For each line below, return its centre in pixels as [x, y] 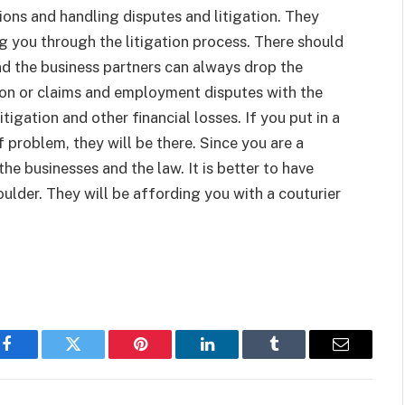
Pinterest [167, 358]
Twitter [95, 358]
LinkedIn [235, 358]
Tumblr [297, 358]
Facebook [37, 358]
